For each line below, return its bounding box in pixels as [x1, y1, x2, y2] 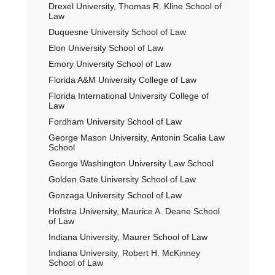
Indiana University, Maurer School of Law [48, 232, 207, 242]
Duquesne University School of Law [48, 27, 186, 37]
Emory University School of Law [48, 59, 171, 69]
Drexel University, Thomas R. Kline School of [48, 1, 222, 11]
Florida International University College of [48, 91, 209, 101]
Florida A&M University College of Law [48, 75, 196, 85]
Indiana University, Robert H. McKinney [48, 248, 200, 258]
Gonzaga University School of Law [48, 190, 182, 200]
